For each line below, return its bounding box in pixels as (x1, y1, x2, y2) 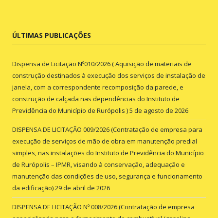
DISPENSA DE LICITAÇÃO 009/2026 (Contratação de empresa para (12, 125, 202, 134)
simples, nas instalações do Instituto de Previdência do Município (12, 148, 204, 157)
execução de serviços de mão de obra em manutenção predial (12, 136, 197, 145)
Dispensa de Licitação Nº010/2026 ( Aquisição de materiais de (12, 59, 192, 68)
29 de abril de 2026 (55, 183, 110, 192)
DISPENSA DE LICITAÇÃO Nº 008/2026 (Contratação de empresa (12, 202, 195, 211)
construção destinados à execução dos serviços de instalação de (12, 71, 205, 80)
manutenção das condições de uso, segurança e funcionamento (12, 171, 202, 181)
